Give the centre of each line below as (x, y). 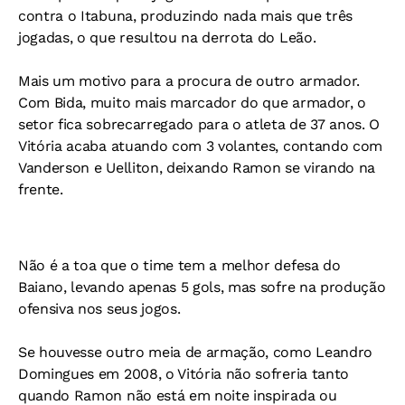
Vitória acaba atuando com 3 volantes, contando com (200, 146)
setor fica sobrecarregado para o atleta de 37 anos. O (199, 124)
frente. (41, 189)
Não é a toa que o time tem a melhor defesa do (179, 265)
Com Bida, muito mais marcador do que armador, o (192, 103)
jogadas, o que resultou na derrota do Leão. (167, 38)
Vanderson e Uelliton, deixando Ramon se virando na (197, 168)
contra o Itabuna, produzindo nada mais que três (185, 16)
